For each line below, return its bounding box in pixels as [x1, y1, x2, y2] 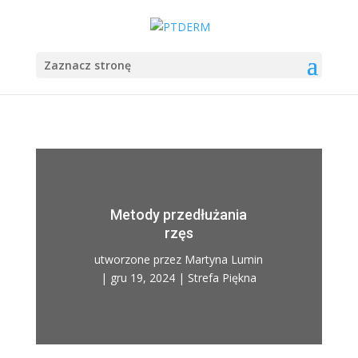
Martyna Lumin [185, 252, 264, 268]
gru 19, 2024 [110, 270, 176, 286]
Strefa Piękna [188, 270, 257, 286]
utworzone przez [94, 252, 185, 268]
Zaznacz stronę [43, 57, 131, 73]
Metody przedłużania [110, 206, 248, 224]
